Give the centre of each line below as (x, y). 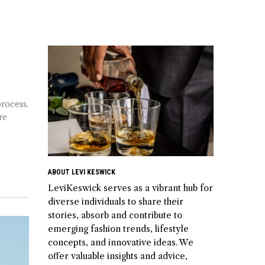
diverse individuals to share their (116, 201)
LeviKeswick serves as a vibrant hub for (130, 188)
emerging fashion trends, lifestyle (118, 229)
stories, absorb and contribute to (115, 215)
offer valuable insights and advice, (118, 256)
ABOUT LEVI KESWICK (82, 172)
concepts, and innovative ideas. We (121, 242)
